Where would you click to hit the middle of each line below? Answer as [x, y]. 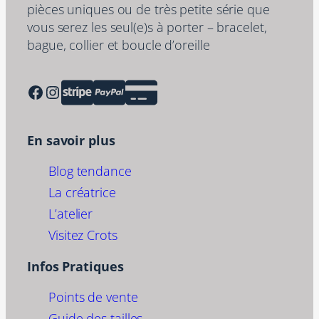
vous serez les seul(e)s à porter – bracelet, [147, 27]
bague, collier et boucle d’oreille [119, 45]
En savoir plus [71, 140]
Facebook [31, 91]
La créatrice [82, 192]
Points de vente [93, 296]
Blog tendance [90, 171]
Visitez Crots [83, 235]
